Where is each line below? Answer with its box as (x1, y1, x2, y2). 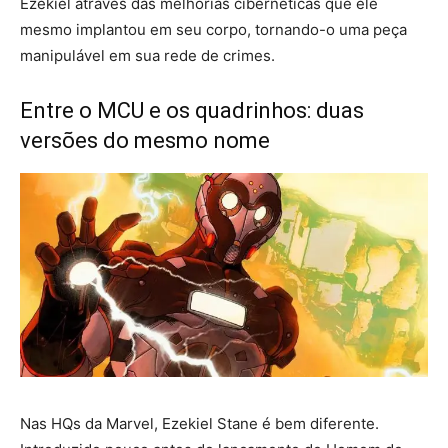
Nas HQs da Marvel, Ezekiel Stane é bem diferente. (20, 413, 379, 433)
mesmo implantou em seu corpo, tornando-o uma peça (20, 19, 407, 39)
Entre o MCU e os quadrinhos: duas (20, 97, 364, 123)
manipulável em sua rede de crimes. (20, 45, 275, 65)
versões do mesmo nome (20, 127, 270, 153)
